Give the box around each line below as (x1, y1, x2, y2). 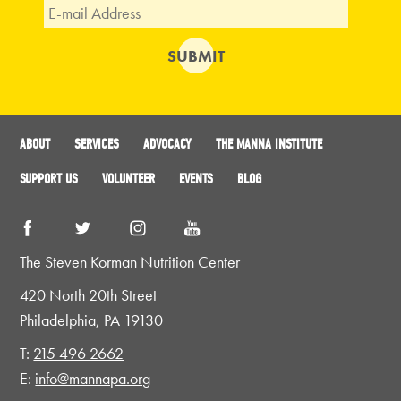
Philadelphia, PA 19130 (20, 309, 164, 330)
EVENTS (179, 170, 214, 187)
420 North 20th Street (20, 284, 158, 305)
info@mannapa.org (35, 367, 151, 388)
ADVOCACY (143, 135, 192, 152)
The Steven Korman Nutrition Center (20, 251, 241, 272)
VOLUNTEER (102, 170, 156, 187)
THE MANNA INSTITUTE (216, 135, 323, 152)
